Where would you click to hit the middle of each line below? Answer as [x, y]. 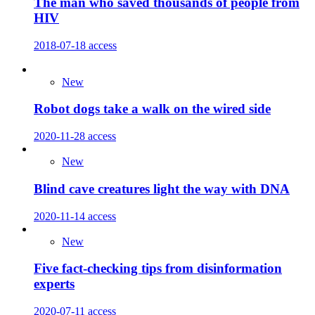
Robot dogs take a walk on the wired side [152, 109]
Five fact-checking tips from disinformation [158, 269]
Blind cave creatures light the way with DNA [162, 188]
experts [54, 284]
